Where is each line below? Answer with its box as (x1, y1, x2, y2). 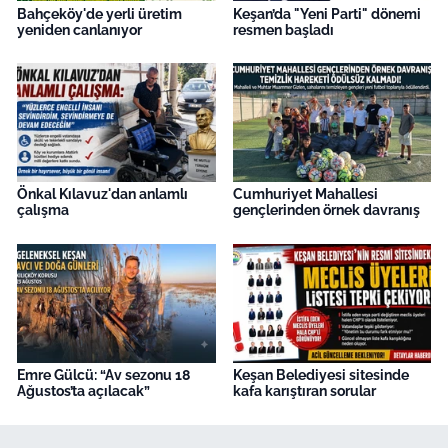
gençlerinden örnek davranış (232, 202, 420, 219)
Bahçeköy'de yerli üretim (17, 5, 182, 22)
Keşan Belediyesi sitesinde (232, 367, 409, 384)
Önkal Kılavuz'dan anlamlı (17, 186, 188, 203)
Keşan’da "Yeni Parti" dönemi (232, 5, 421, 22)
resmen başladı (232, 21, 334, 38)
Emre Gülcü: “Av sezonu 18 (17, 367, 190, 384)
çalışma (17, 202, 69, 219)
